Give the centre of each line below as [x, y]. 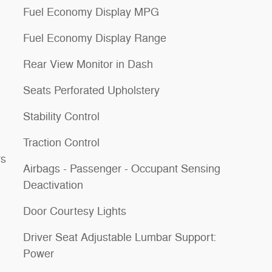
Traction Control [61, 143]
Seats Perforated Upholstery [91, 90]
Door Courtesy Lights [75, 211]
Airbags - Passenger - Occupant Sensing [122, 169]
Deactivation [53, 185]
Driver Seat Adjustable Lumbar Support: [120, 237]
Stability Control [61, 117]
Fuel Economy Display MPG [91, 12]
